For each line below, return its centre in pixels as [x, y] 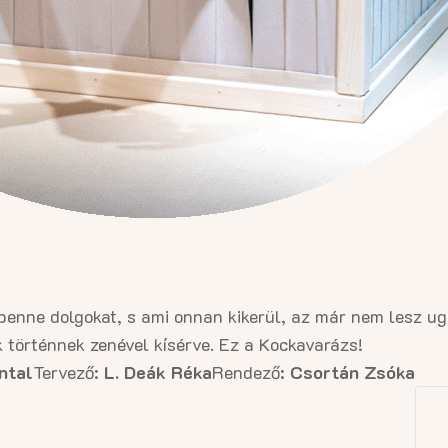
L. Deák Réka [158, 371]
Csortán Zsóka [352, 371]
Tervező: [68, 371]
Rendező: [251, 371]
